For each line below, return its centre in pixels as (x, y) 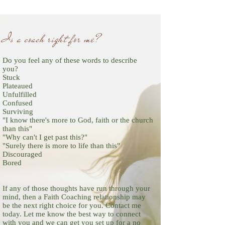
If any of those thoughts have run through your (76, 188)
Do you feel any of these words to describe (70, 60)
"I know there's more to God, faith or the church (78, 120)
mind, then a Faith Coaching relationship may (74, 197)
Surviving (18, 111)
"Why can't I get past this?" (45, 137)
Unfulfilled (20, 94)
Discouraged (22, 154)
